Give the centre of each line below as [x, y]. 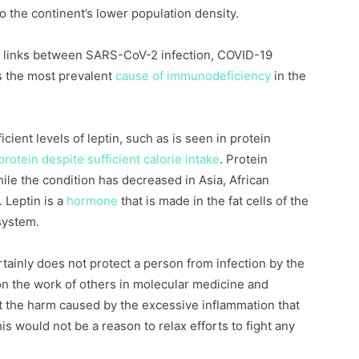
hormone [92, 201]
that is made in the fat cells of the [213, 201]
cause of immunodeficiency [193, 76]
